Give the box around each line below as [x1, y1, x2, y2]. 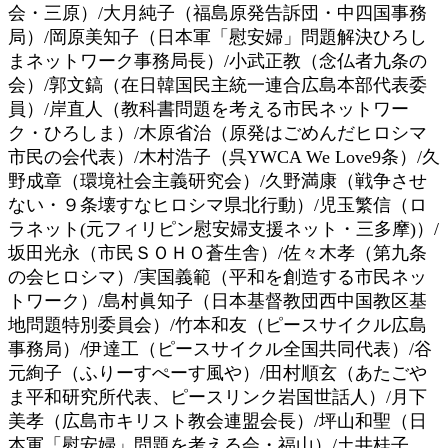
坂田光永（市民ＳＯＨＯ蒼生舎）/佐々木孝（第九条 [8, 242, 427, 263]
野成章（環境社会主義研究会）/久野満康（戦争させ [8, 170, 427, 191]
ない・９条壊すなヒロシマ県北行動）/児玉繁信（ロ [8, 194, 427, 215]
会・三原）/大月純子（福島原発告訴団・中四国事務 [8, 2, 427, 23]
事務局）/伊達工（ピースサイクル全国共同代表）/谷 [8, 338, 432, 359]
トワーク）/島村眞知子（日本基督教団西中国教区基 [8, 290, 427, 311]
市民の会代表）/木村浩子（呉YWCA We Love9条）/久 [8, 146, 440, 167]
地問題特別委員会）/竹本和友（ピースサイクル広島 [8, 314, 427, 335]
